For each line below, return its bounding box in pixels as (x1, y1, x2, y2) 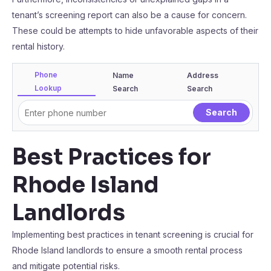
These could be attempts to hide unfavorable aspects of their (12, 25, 258, 36)
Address (187, 71, 219, 80)
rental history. (12, 41, 65, 51)
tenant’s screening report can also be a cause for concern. (12, 10, 247, 20)
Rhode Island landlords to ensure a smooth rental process (12, 245, 243, 255)
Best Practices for (12, 143, 211, 171)
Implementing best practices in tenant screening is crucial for (12, 229, 253, 240)
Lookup (34, 83, 62, 93)
